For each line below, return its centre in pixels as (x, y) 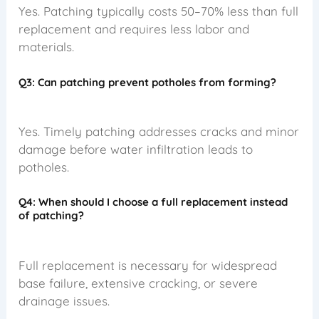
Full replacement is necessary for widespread (148, 265)
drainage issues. (64, 300)
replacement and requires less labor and (134, 29)
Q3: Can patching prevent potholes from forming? (148, 82)
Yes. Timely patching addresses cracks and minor (159, 132)
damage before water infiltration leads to (136, 150)
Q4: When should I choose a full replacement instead (153, 202)
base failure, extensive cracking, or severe (138, 283)
